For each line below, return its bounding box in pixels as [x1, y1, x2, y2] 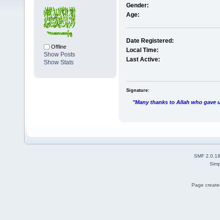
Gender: [126, 2, 149, 9]
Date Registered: [126, 37, 174, 45]
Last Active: [126, 56, 160, 63]
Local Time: [126, 47, 159, 54]
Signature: [126, 87, 149, 93]
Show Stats [44, 59, 74, 66]
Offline [50, 44, 66, 50]
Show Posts [44, 51, 75, 58]
